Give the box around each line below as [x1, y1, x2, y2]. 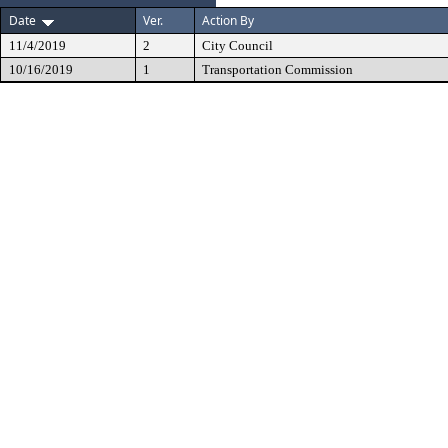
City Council [202, 38, 273, 53]
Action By [202, 12, 254, 29]
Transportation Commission [202, 62, 353, 77]
